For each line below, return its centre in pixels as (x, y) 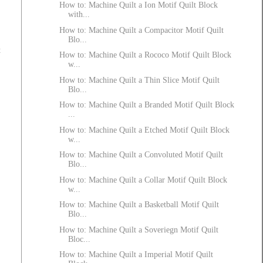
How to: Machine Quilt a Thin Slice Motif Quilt (139, 80)
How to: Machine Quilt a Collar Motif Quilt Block (143, 180)
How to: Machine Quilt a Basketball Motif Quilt (139, 205)
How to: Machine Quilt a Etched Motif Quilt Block (144, 130)
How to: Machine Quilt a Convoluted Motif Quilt (141, 155)
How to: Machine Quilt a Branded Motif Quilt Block (146, 105)
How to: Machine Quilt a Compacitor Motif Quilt (141, 30)
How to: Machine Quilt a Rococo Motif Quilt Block (145, 55)
